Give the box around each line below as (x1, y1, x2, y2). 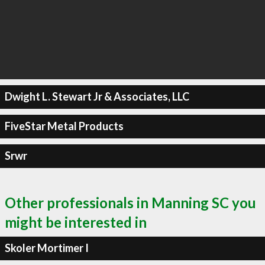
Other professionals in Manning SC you (5, 193, 256, 211)
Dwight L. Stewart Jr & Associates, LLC (4, 90, 189, 103)
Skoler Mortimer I (4, 241, 89, 254)
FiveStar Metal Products (4, 119, 124, 132)
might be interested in (5, 213, 147, 231)
